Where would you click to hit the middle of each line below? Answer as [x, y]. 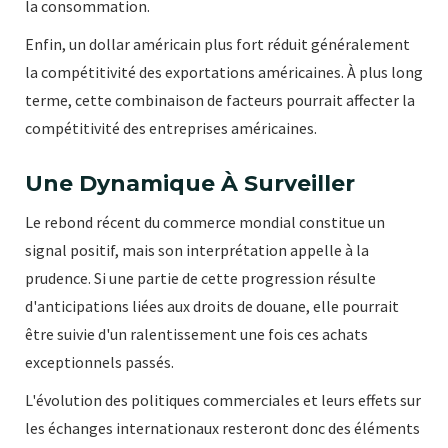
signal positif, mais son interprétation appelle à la [197, 250]
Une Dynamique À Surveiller [190, 184]
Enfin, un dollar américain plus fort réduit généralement [217, 44]
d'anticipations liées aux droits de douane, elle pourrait [212, 306]
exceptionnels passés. [99, 362]
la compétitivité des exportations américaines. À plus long [224, 72]
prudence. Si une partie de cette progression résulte [200, 278]
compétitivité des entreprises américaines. [171, 128]
